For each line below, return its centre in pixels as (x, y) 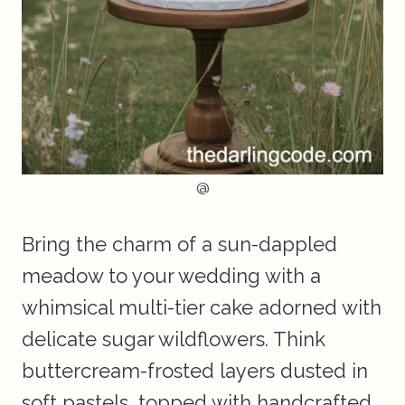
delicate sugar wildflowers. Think (174, 339)
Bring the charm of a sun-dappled (179, 245)
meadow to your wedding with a (171, 276)
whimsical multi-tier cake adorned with (202, 308)
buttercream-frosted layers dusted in (195, 371)
